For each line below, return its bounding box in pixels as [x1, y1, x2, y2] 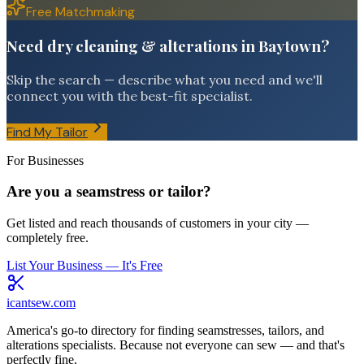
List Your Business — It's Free [6, 258, 162, 272]
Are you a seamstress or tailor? [6, 183, 211, 201]
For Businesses [6, 153, 84, 167]
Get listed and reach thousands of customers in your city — [6, 215, 309, 230]
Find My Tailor [6, 123, 88, 141]
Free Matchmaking [26, 3, 135, 21]
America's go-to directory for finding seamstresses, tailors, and [6, 323, 324, 337]
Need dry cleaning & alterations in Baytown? [6, 35, 329, 56]
